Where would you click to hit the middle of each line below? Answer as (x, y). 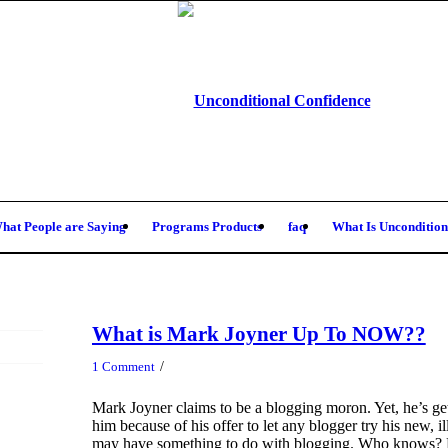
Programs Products (207, 226)
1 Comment (123, 366)
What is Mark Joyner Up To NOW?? (258, 334)
